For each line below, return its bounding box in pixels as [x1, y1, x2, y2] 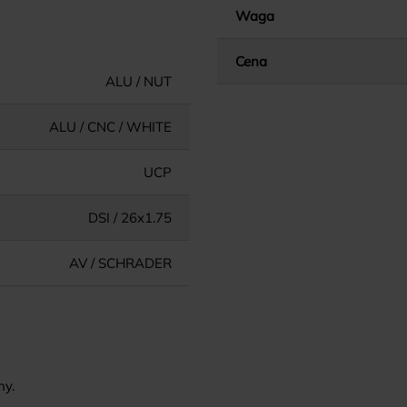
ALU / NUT [105, 72, 172, 90]
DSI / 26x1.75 [88, 208, 172, 226]
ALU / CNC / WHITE [49, 117, 172, 135]
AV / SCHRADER [69, 253, 172, 272]
